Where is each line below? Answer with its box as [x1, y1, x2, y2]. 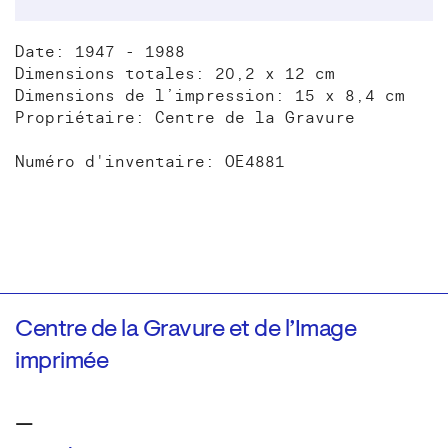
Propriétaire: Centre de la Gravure [15, 107, 355, 128]
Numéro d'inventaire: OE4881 [15, 151, 285, 172]
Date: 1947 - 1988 [15, 41, 185, 62]
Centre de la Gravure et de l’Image [15, 317, 356, 342]
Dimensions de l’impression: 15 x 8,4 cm [15, 85, 405, 106]
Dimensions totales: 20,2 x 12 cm [15, 63, 335, 84]
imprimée [15, 349, 108, 374]
